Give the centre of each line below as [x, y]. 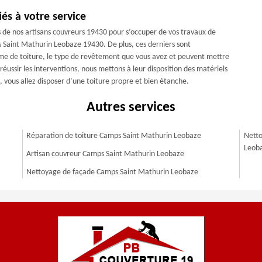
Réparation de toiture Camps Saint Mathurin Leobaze [114, 136]
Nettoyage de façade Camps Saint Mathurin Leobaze [113, 172]
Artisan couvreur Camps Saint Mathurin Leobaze [106, 154]
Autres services [131, 108]
